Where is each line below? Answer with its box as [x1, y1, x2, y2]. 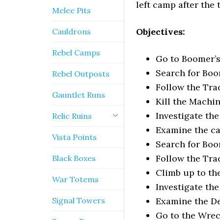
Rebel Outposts [52, 69, 110, 79]
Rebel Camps [52, 48, 100, 57]
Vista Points [52, 132, 97, 142]
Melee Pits [52, 5, 91, 15]
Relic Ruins [52, 111, 92, 121]
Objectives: [136, 26, 185, 37]
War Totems [52, 174, 99, 184]
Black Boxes [52, 153, 96, 163]
